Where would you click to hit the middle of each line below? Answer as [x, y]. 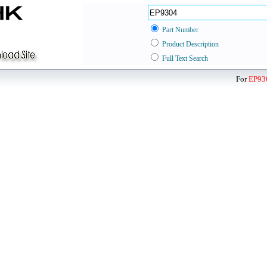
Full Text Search [185, 58]
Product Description [190, 44]
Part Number [180, 30]
